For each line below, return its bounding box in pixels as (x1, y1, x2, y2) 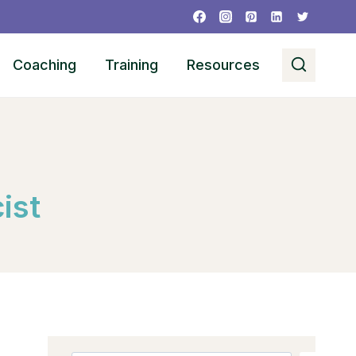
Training (105, 56, 159, 73)
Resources (187, 56, 261, 73)
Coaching (13, 56, 77, 73)
